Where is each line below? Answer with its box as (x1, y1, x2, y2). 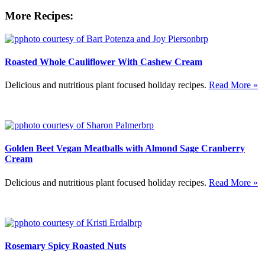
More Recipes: (5, 9, 73, 22)
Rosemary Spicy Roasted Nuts (5, 240, 126, 251)
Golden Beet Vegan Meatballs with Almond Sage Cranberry (5, 143, 245, 154)
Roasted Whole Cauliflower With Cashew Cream (5, 56, 202, 67)
